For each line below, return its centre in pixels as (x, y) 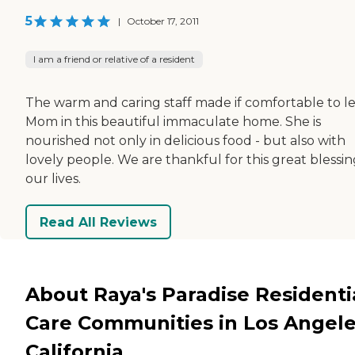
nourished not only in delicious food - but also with (185, 141)
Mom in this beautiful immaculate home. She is (173, 122)
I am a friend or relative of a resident (114, 59)
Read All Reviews (98, 222)
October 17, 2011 (163, 21)
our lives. (53, 179)
